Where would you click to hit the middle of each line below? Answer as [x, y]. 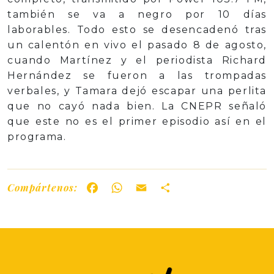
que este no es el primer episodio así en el [137, 122]
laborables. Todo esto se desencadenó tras [137, 30]
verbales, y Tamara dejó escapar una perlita [137, 91]
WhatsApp [155, 187]
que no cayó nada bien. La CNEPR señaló [137, 106]
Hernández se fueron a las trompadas [137, 76]
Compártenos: [43, 187]
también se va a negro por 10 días [137, 15]
